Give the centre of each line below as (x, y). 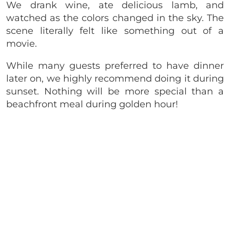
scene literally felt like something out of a (115, 31)
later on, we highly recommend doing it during (115, 79)
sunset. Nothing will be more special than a (115, 92)
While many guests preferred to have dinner (115, 66)
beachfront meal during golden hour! (92, 104)
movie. (22, 44)
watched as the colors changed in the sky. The (115, 18)
